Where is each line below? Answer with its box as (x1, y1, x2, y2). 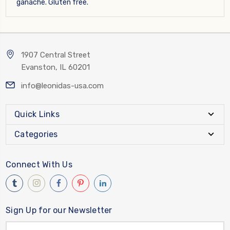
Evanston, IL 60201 (21, 62, 90, 72)
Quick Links (14, 109, 60, 119)
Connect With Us (6, 159, 72, 169)
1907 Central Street (21, 50, 90, 60)
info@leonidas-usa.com (21, 81, 104, 90)
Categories (14, 129, 58, 139)
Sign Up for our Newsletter (6, 205, 112, 215)
